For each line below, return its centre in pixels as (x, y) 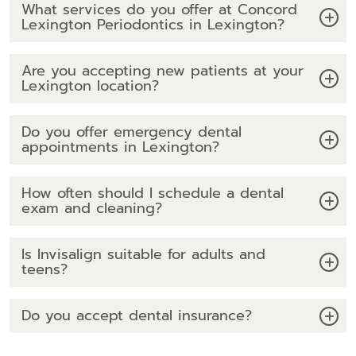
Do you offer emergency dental (132, 132)
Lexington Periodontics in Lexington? (153, 25)
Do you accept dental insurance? (137, 316)
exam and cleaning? (92, 209)
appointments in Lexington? (120, 147)
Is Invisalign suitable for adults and (143, 255)
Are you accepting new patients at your (163, 71)
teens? (44, 270)
